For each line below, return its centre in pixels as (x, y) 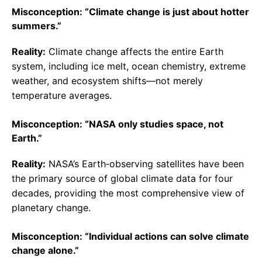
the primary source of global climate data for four (122, 179)
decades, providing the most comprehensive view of (128, 193)
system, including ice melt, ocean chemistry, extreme (129, 66)
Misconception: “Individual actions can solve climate (130, 237)
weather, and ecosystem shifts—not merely (107, 81)
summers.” (37, 26)
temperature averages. (62, 96)
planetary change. (51, 208)
